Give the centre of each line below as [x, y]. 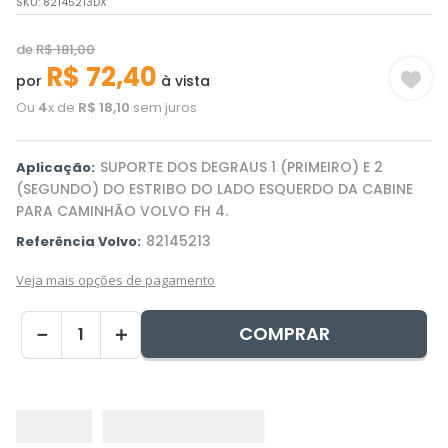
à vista [183, 81]
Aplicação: [55, 167]
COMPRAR [284, 333]
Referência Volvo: [78, 241]
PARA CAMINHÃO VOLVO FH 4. [122, 211]
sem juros [163, 107]
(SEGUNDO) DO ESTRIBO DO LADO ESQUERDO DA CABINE [214, 189]
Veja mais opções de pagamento [115, 280]
